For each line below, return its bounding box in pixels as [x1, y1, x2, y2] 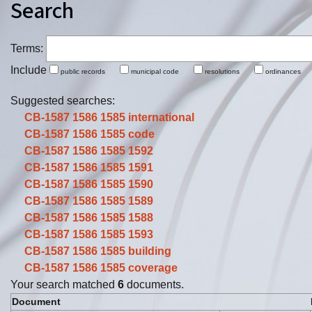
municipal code [129, 67, 194, 75]
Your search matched [10, 278, 118, 290]
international [128, 111, 194, 123]
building [128, 244, 171, 257]
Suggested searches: [10, 94, 115, 107]
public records [58, 67, 120, 75]
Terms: [10, 42, 46, 54]
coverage [128, 261, 178, 274]
